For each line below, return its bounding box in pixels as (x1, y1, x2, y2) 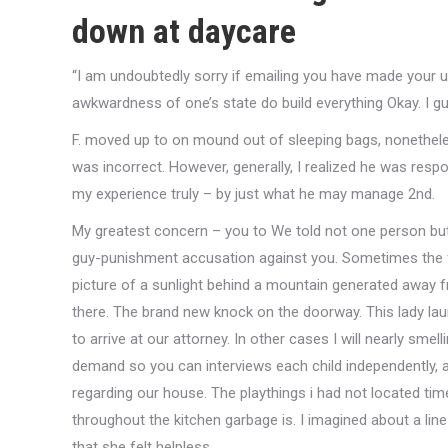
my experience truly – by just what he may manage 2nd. (72, 185, 435, 203)
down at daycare (72, 11, 296, 51)
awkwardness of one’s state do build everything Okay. (72, 94, 421, 112)
